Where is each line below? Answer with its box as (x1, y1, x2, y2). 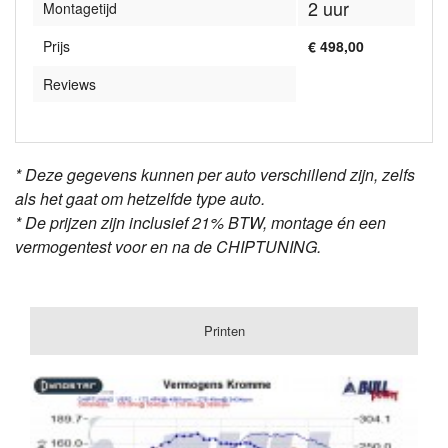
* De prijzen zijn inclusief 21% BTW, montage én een (15, 211, 386, 235)
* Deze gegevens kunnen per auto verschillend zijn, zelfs (15, 163, 415, 187)
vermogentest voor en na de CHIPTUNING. (15, 235, 321, 259)
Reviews (43, 74, 96, 95)
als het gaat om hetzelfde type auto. (15, 187, 265, 211)
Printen (203, 321, 245, 341)
